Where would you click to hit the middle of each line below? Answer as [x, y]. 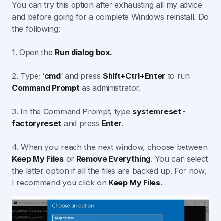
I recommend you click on [60, 182]
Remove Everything [113, 159]
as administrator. [110, 88]
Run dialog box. [84, 52]
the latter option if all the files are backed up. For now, [109, 170]
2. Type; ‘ [28, 76]
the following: [36, 28]
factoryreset [37, 123]
